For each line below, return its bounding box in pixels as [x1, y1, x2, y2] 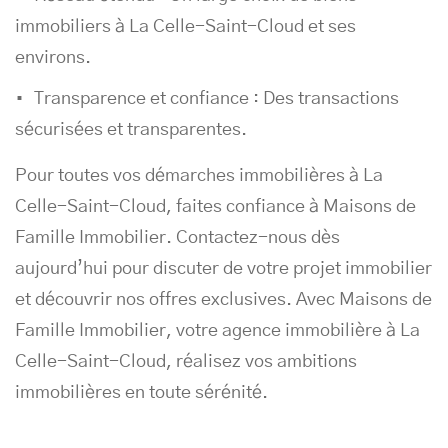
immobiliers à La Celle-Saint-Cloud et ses [15, 18, 356, 36]
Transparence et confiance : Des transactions [34, 90, 399, 108]
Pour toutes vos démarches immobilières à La [15, 167, 383, 185]
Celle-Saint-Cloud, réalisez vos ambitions [15, 353, 357, 371]
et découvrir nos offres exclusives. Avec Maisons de [15, 291, 432, 309]
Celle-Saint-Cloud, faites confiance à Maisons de [15, 198, 416, 216]
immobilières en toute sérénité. [15, 384, 268, 402]
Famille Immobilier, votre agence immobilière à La [15, 322, 420, 340]
